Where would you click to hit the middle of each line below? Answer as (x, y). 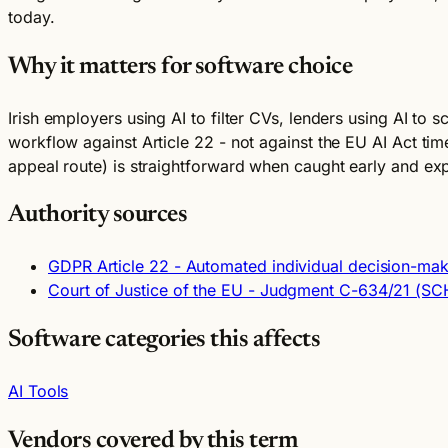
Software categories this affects (164, 340)
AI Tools (38, 391)
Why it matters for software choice (180, 66)
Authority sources (98, 215)
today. (31, 16)
